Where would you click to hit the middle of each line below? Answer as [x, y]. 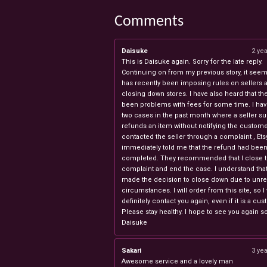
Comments [149, 21]
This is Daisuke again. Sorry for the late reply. [192, 61]
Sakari [131, 251]
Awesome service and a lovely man [177, 261]
